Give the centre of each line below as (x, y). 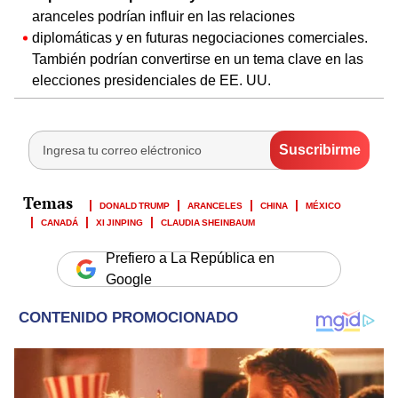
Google (129, 279)
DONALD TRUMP (135, 204)
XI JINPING (119, 221)
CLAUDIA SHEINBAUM (208, 221)
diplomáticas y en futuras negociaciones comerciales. (200, 37)
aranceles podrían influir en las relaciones (163, 16)
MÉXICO (323, 204)
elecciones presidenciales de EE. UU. (151, 80)
